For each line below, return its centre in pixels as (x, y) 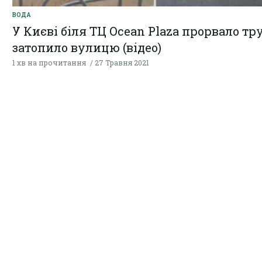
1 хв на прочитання (49, 63)
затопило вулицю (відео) (87, 48)
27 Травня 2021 (122, 63)
